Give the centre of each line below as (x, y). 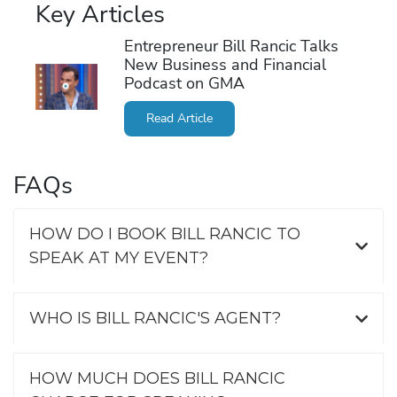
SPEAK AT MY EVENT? (119, 258)
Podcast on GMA (184, 83)
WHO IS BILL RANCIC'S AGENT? (155, 318)
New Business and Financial (225, 65)
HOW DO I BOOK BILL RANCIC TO (165, 234)
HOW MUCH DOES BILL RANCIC (157, 378)
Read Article (179, 118)
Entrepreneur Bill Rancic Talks (231, 46)
